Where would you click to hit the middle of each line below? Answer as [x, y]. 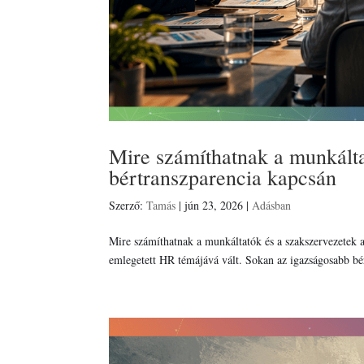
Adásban [272, 206]
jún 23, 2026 [214, 206]
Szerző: [128, 206]
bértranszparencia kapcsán [223, 178]
